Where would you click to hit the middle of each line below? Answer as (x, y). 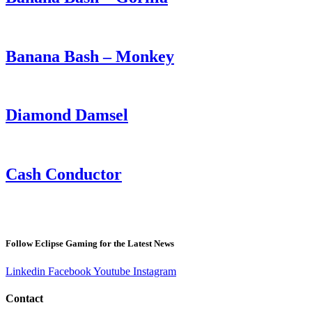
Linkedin (25, 271)
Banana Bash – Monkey (90, 56)
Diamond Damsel (67, 115)
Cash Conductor (64, 174)
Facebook (70, 271)
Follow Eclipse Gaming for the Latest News (90, 244)
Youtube (112, 271)
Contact (24, 298)
